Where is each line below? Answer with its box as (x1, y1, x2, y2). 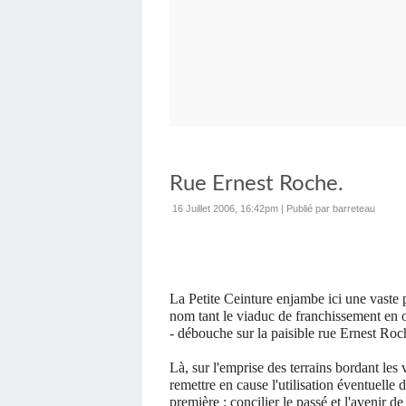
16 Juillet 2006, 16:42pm (172, 203, 278, 214)
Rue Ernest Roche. (169, 173, 343, 195)
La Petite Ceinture (169, 291, 273, 306)
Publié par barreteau (286, 203, 375, 214)
